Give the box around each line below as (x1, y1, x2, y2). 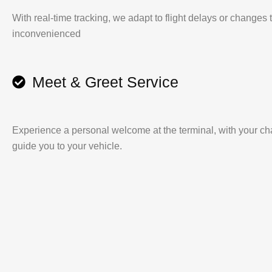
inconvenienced (12, 28, 81, 39)
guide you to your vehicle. (12, 140, 122, 151)
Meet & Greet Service (32, 73, 178, 90)
